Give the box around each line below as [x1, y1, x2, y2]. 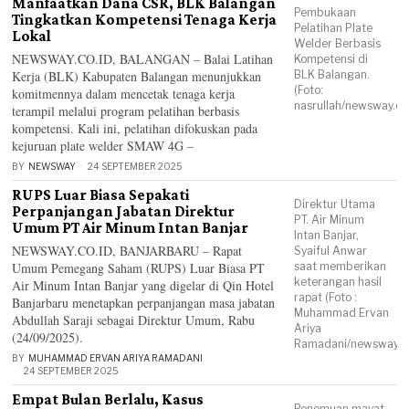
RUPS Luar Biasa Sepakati [12, 186, 190, 204]
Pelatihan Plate [294, 21, 373, 35]
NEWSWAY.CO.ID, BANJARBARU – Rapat [12, 242, 243, 259]
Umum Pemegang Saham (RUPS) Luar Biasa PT [12, 259, 266, 277]
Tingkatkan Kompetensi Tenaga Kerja [12, 11, 278, 28]
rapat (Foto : [294, 290, 358, 304]
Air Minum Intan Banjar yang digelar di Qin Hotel [12, 277, 275, 294]
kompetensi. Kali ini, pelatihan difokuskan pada [12, 120, 258, 137]
